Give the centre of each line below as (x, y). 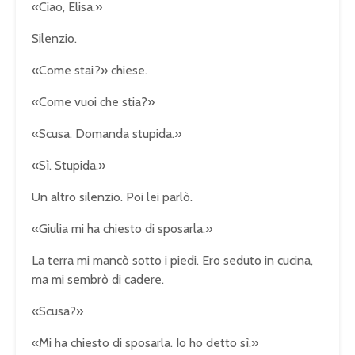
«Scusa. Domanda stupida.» (107, 133)
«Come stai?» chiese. (90, 70)
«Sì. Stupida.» (69, 165)
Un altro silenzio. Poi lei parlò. (112, 197)
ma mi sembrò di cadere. (98, 279)
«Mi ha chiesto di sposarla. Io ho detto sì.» (145, 342)
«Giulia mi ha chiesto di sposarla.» (122, 228)
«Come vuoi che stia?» (93, 101)
